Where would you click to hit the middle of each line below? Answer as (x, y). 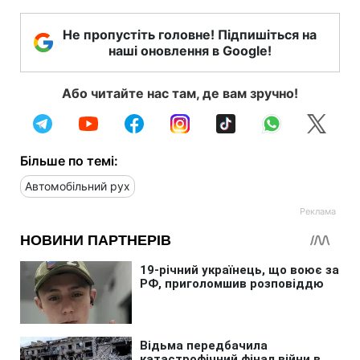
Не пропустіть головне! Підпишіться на (190, 34)
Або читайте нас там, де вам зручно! (180, 93)
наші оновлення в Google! (190, 50)
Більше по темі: (69, 160)
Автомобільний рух (78, 186)
